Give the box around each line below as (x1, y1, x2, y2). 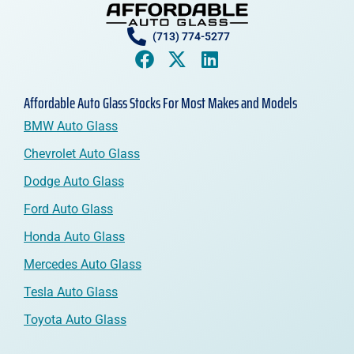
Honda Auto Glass (24, 229, 125, 245)
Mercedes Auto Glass (24, 257, 141, 273)
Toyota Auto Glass (24, 312, 126, 328)
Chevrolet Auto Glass (24, 146, 140, 162)
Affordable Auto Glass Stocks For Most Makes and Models (24, 90, 297, 116)
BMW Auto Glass (24, 119, 118, 134)
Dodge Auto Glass (24, 174, 124, 190)
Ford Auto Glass (24, 201, 113, 217)
